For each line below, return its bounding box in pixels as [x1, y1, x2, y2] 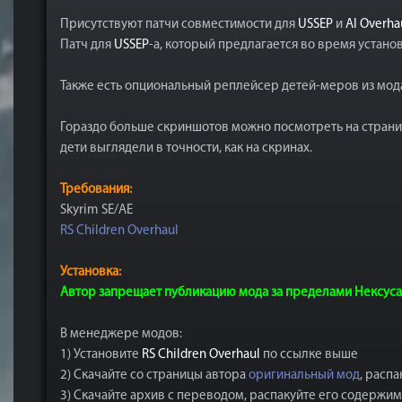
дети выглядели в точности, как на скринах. [60, 142, 312, 155]
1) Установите [60, 348, 142, 362]
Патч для [60, 39, 114, 52]
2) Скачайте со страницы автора [60, 369, 249, 382]
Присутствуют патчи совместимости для [60, 18, 298, 31]
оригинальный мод [249, 369, 360, 382]
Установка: [60, 266, 121, 279]
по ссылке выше [260, 348, 358, 362]
